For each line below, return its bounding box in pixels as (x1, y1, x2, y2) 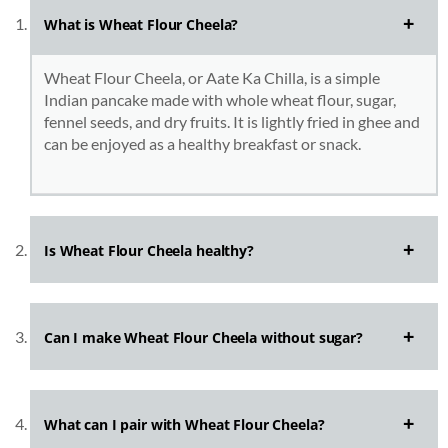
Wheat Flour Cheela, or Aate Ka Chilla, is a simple (44, 68, 380, 88)
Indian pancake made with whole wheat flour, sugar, (44, 90, 396, 110)
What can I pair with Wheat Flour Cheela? (44, 415, 325, 435)
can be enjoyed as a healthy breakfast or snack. (44, 134, 361, 154)
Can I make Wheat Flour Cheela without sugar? (44, 328, 363, 348)
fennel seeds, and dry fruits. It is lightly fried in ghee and (44, 112, 420, 132)
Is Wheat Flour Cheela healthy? (44, 241, 254, 261)
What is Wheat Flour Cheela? (44, 15, 239, 35)
